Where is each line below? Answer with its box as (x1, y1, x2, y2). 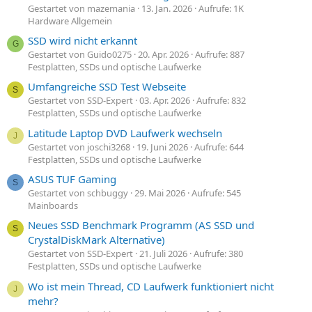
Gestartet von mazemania (28, 1, 135, 15)
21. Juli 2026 (139, 247, 187, 260)
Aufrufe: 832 (196, 94, 246, 107)
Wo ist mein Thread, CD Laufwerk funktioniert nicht (28, 279, 274, 293)
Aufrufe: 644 (194, 140, 244, 153)
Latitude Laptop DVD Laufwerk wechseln (28, 125, 222, 140)
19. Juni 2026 (136, 140, 188, 153)
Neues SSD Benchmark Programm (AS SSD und (28, 218, 254, 233)
